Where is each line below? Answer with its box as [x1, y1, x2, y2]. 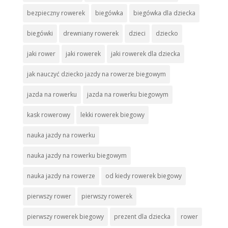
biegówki [26, 29, 53, 38]
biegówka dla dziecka [133, 9, 195, 18]
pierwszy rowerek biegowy [26, 212, 104, 221]
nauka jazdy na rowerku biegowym [26, 151, 127, 160]
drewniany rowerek [63, 29, 119, 38]
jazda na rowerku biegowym [87, 90, 168, 99]
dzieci [128, 29, 146, 38]
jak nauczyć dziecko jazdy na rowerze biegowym [26, 70, 166, 79]
